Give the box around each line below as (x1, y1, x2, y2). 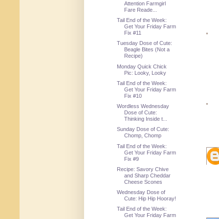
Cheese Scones (124, 178, 163, 185)
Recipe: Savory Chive (117, 166, 169, 172)
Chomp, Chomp (124, 132, 162, 139)
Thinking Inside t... (124, 116, 168, 122)
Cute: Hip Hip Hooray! (124, 196, 176, 202)
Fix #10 (124, 92, 142, 99)
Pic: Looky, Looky (124, 69, 167, 76)
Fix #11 (124, 30, 142, 36)
